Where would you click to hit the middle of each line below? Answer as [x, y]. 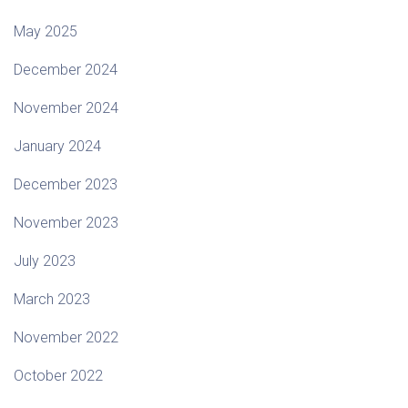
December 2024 [66, 70]
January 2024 [57, 147]
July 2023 [45, 261]
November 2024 [66, 108]
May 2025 [46, 32]
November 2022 [66, 338]
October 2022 [58, 376]
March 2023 [52, 300]
